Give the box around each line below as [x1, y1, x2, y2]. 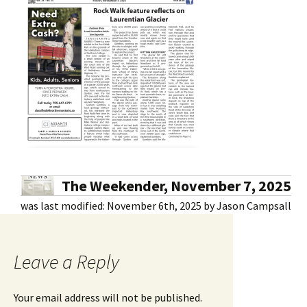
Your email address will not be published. [14, 290, 202, 304]
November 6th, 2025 [107, 198, 201, 212]
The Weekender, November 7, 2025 [62, 175, 291, 195]
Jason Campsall [217, 198, 291, 212]
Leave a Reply [14, 249, 119, 274]
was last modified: [21, 198, 107, 212]
